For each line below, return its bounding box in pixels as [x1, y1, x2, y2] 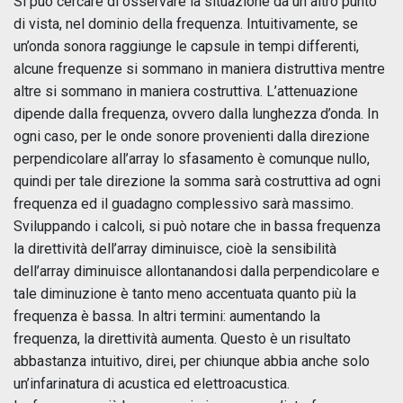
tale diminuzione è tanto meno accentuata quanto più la [13, 285, 356, 302]
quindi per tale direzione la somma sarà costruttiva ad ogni [13, 173, 381, 190]
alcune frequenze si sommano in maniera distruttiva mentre [13, 60, 385, 77]
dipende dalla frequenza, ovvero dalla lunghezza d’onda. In [13, 105, 379, 122]
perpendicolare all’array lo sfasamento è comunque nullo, [13, 150, 370, 167]
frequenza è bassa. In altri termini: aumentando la [13, 308, 320, 325]
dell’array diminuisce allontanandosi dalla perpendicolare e [13, 263, 380, 280]
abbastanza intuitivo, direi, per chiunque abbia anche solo [13, 353, 370, 370]
